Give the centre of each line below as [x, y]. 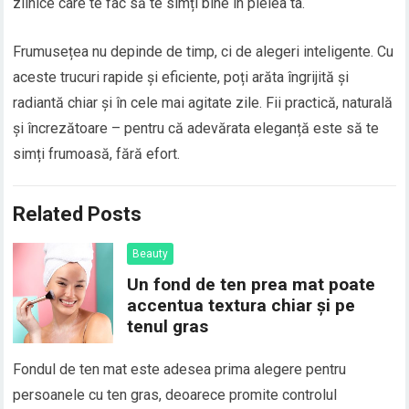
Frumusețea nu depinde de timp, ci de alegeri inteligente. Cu [204, 52]
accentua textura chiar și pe [241, 306]
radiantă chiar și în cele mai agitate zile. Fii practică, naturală [203, 103]
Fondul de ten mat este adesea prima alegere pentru [180, 370]
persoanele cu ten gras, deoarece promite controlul [175, 395]
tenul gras [168, 327]
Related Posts [78, 215]
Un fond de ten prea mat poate [252, 285]
